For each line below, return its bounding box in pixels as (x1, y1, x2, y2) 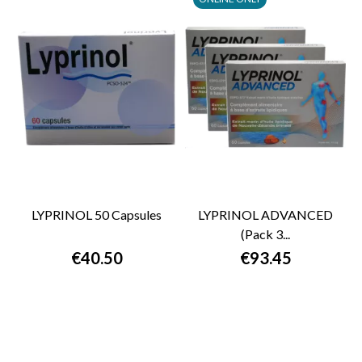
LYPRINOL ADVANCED (198, 207, 333, 223)
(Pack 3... (241, 226, 290, 242)
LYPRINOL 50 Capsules (32, 207, 162, 223)
